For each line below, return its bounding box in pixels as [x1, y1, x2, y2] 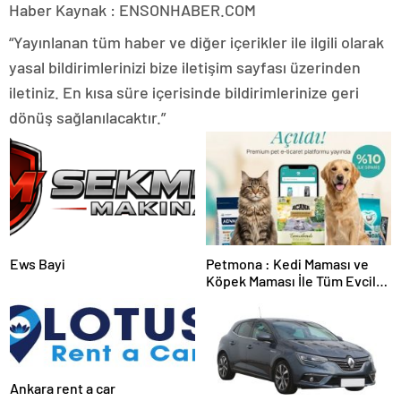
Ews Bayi [10, 254, 65, 272]
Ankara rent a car [10, 379, 115, 397]
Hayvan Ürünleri [206, 288, 305, 306]
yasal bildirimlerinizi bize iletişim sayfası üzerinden [9, 56, 361, 77]
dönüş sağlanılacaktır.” [9, 107, 166, 127]
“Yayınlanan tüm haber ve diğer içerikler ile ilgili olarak [9, 31, 384, 52]
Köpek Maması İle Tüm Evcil [206, 271, 376, 289]
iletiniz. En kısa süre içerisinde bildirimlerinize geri [9, 81, 359, 102]
